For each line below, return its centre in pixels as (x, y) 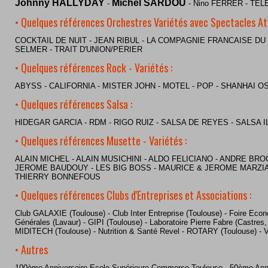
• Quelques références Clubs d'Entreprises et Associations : (133, 195)
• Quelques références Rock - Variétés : (94, 68)
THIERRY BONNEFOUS (58, 177)
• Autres (31, 249)
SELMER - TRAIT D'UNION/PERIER (79, 49)
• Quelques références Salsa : (74, 104)
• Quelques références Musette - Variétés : (101, 141)
